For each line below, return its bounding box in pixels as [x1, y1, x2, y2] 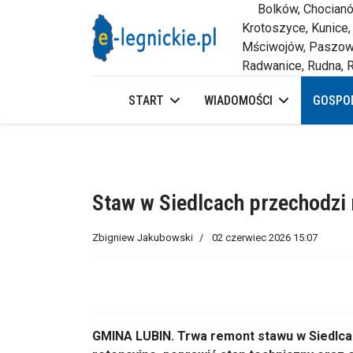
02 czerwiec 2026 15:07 [212, 232, 318, 243]
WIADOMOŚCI [204, 93, 273, 108]
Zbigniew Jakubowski [92, 232, 193, 243]
